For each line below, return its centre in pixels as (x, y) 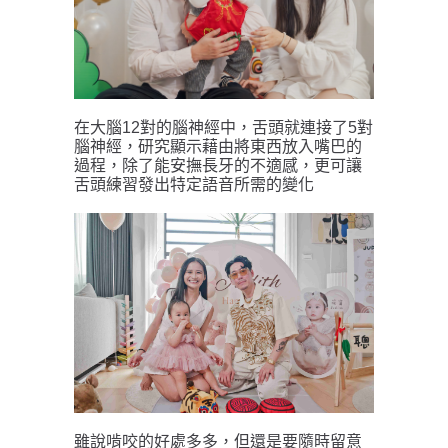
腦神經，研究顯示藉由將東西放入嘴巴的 (218, 147)
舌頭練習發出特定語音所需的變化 (196, 185)
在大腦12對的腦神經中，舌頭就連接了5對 (223, 128)
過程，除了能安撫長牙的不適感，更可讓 (218, 166)
